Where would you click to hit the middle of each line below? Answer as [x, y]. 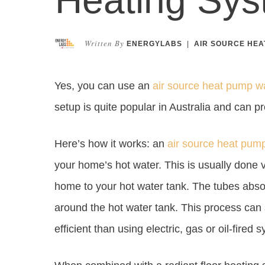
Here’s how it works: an [111, 143]
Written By [104, 43]
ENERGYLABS [154, 43]
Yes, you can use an [104, 85]
